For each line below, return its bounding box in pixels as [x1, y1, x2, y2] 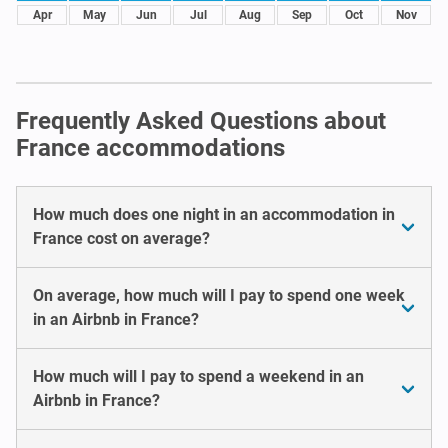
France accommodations [16, 133, 285, 162]
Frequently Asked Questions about [16, 106, 386, 135]
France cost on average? [33, 228, 210, 248]
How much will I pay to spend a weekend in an [33, 366, 364, 386]
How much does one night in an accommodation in [33, 204, 395, 224]
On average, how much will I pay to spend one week [33, 285, 405, 305]
